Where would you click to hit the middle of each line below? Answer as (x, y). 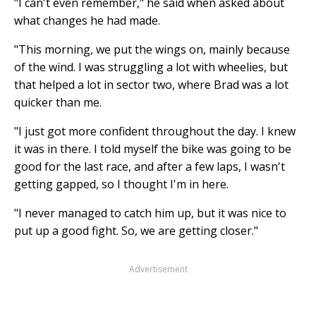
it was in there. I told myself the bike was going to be (153, 148)
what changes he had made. (87, 20)
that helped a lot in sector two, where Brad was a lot (151, 84)
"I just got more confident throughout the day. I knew (155, 131)
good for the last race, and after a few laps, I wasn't (150, 166)
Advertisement (158, 269)
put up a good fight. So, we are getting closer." (136, 230)
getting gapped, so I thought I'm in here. (121, 184)
